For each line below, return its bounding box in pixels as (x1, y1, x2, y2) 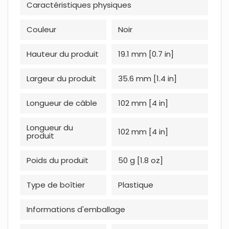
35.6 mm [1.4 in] (118, 73, 177, 84)
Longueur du (26, 122, 73, 133)
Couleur (26, 24, 56, 35)
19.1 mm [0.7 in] (118, 48, 174, 59)
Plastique (118, 179, 153, 190)
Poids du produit (26, 154, 88, 166)
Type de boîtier (26, 179, 85, 190)
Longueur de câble (26, 97, 97, 108)
